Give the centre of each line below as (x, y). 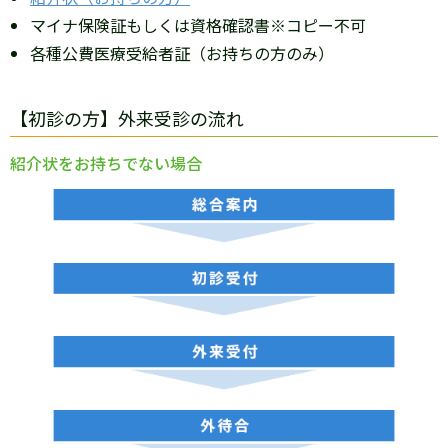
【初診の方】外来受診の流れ (127, 118)
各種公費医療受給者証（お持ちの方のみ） (182, 53)
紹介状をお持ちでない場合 (106, 163)
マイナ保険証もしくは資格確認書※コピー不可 (198, 25)
